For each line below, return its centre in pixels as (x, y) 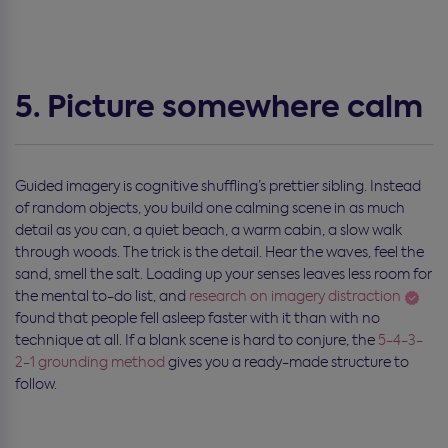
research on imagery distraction (295, 295)
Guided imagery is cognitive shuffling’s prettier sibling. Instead (218, 185)
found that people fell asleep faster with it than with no (197, 317)
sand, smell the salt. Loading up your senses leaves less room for (223, 273)
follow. (36, 383)
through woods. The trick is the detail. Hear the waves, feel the (219, 251)
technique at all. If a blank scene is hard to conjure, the (196, 339)
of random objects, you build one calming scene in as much (210, 207)
